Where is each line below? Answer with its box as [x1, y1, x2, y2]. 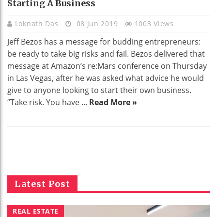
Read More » [89, 97, 137, 108]
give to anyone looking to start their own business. [7, 85, 191, 95]
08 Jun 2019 [74, 19, 120, 28]
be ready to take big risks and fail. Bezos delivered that [7, 48, 205, 59]
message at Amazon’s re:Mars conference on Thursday [7, 61, 207, 71]
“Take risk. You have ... [7, 97, 89, 108]
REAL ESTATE [13, 206, 59, 216]
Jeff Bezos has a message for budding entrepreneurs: [7, 36, 201, 47]
